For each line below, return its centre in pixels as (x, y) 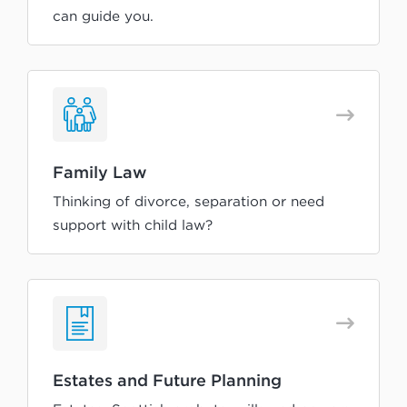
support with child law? (133, 224)
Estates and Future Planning (167, 380)
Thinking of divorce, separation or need (189, 201)
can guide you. (103, 16)
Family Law (100, 171)
